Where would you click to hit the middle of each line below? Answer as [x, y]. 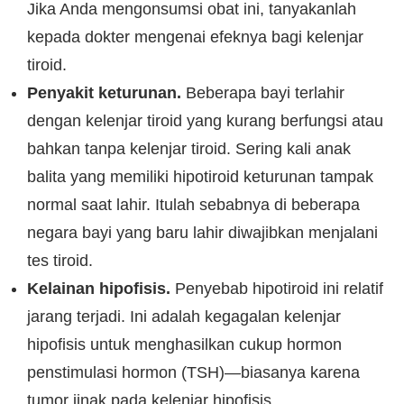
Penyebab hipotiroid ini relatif [279, 289]
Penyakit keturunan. [104, 93]
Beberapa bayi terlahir [263, 93]
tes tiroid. [60, 261]
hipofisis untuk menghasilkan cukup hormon [184, 344]
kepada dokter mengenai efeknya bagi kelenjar [195, 37]
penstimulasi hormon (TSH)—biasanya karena [193, 372]
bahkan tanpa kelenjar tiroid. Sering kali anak [189, 149]
